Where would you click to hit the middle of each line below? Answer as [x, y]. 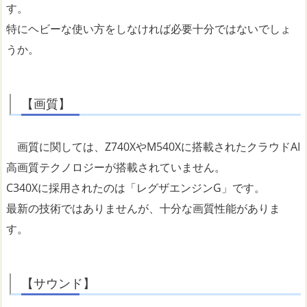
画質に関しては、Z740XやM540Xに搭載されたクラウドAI [153, 147]
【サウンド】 [58, 283]
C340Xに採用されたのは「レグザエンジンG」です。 [136, 188]
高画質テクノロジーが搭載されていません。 [116, 168]
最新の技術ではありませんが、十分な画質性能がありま [143, 209]
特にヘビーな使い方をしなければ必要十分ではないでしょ [149, 29]
